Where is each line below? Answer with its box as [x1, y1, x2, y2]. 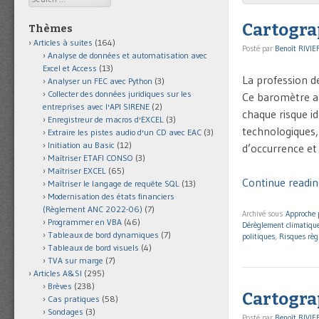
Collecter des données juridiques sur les [48, 88, 192, 100]
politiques [242, 231, 275, 242]
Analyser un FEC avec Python [48, 75, 152, 87]
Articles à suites [33, 37, 93, 48]
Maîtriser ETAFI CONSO [48, 152, 133, 164]
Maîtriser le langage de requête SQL [48, 178, 179, 189]
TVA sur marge [48, 255, 103, 266]
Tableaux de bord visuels [48, 242, 139, 253]
